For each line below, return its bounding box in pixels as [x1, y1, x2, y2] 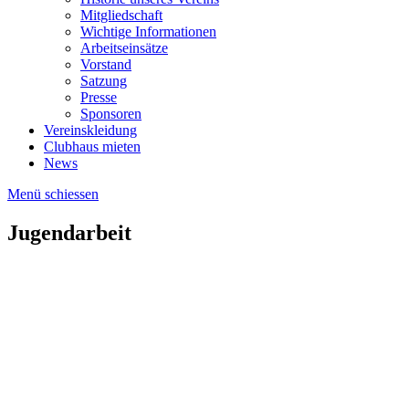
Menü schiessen [7, 186, 99, 202]
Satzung [80, 73, 127, 89]
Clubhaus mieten [44, 139, 141, 154]
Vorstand [80, 57, 131, 72]
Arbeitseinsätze [80, 40, 168, 56]
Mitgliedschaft [80, 7, 163, 23]
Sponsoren [80, 106, 142, 121]
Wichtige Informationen [80, 24, 216, 39]
